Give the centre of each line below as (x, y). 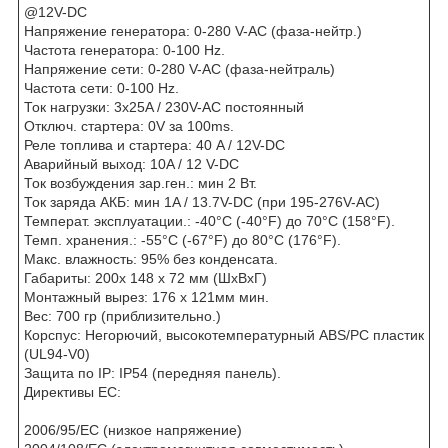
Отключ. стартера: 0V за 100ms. (129, 126)
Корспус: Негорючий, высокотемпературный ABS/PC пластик (224, 335)
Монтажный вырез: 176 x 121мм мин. (146, 297)
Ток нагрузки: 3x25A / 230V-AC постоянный (164, 107)
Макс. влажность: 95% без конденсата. (151, 259)
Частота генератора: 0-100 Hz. (124, 50)
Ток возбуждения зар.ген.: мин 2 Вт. (140, 183)
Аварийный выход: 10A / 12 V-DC (131, 164)
